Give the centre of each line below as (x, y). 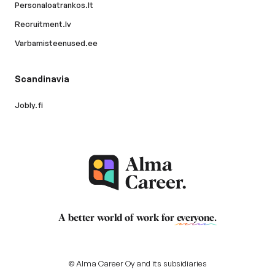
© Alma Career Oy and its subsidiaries (137, 264)
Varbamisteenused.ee (56, 43)
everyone (196, 218)
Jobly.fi (29, 105)
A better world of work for (118, 218)
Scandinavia (42, 79)
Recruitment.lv (43, 24)
